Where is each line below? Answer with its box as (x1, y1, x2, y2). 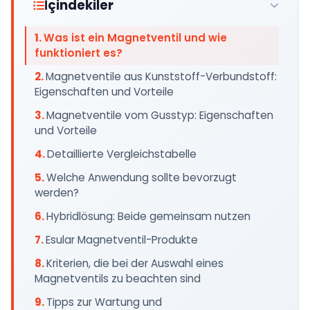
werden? (35, 185, 79, 200)
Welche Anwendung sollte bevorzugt (46, 170, 237, 185)
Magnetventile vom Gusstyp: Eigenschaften (46, 108, 273, 122)
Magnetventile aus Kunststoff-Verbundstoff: (46, 69, 277, 84)
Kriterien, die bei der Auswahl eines (46, 256, 224, 271)
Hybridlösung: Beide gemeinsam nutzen (46, 209, 250, 224)
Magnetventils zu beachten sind (35, 271, 201, 286)
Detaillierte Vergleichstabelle (47, 147, 197, 161)
